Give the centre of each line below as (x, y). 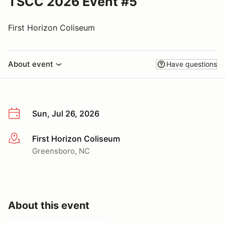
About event (31, 64)
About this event (49, 205)
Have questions (192, 64)
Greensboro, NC (61, 151)
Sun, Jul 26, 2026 (66, 114)
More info (26, 139)
